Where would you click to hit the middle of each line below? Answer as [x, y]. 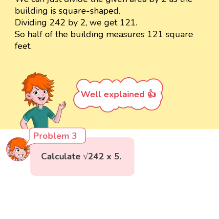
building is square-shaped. [67, 11]
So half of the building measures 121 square [104, 34]
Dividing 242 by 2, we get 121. [76, 23]
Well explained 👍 [118, 95]
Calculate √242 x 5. [81, 157]
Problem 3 [55, 136]
